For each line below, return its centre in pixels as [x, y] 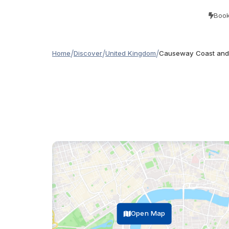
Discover [88, 53]
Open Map [148, 213]
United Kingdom [131, 53]
